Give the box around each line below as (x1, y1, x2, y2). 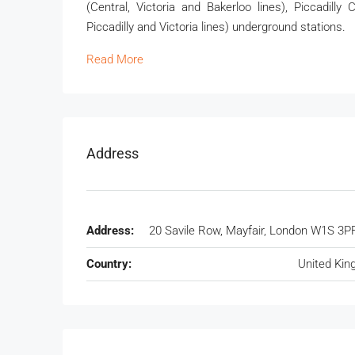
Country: (86, 256, 132, 271)
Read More (86, 52, 143, 67)
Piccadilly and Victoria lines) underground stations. (86, 19, 345, 34)
